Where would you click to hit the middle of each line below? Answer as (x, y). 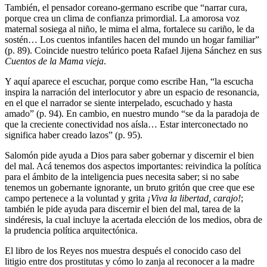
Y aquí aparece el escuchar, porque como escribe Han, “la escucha (129, 81)
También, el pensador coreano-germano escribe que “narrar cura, (126, 7)
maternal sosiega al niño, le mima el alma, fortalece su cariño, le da (130, 29)
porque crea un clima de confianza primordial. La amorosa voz (122, 18)
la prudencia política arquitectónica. (71, 230)
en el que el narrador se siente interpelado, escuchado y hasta (119, 103)
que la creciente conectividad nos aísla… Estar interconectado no (126, 124)
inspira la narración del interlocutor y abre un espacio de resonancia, (132, 92)
